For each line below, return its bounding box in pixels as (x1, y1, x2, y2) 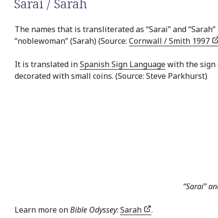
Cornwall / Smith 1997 (129, 35, 212, 46)
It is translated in (15, 58, 80, 70)
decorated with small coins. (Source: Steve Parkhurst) (15, 70, 207, 81)
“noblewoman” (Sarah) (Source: (15, 35, 129, 46)
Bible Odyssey (70, 204, 117, 215)
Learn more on (15, 204, 70, 215)
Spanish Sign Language (80, 58, 165, 70)
